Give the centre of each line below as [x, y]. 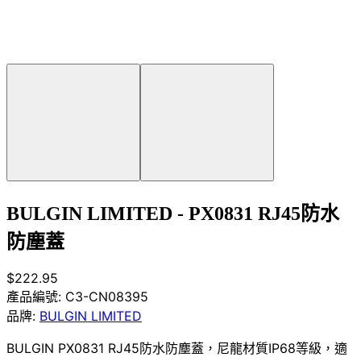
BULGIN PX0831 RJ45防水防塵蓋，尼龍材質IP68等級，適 [177, 348]
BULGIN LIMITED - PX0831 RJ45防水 [173, 213]
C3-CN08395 [107, 296]
